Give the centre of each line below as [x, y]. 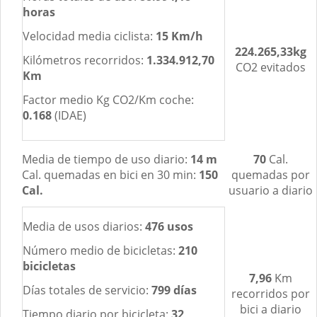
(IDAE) [69, 115]
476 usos [169, 226]
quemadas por [271, 175]
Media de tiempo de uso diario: [106, 159]
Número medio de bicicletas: [100, 250]
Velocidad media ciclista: [89, 36]
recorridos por [271, 294]
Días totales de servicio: [87, 290]
